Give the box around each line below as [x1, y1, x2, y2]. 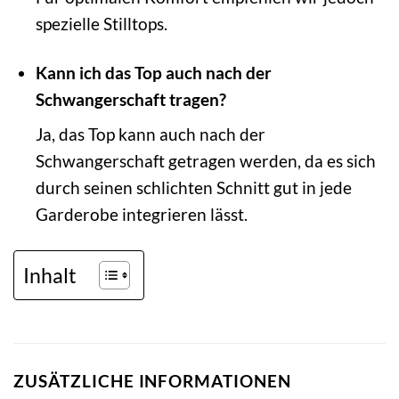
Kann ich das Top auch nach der [35, 61, 272, 83]
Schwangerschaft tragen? [35, 88, 226, 110]
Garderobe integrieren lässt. [35, 204, 248, 225]
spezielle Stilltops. [35, 12, 167, 34]
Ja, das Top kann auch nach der [35, 124, 265, 145]
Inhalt [23, 262, 77, 288]
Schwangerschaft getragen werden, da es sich [35, 151, 376, 172]
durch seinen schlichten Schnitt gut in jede [35, 177, 352, 199]
